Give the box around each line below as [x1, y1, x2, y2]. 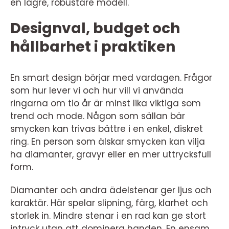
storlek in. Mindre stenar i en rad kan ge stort [10, 210, 206, 222]
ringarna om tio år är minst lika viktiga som [10, 97, 201, 109]
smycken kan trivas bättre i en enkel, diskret [10, 123, 203, 135]
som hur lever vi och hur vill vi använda [10, 84, 184, 97]
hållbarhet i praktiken [10, 37, 175, 57]
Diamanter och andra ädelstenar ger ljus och [10, 184, 212, 196]
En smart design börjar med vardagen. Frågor [10, 72, 212, 84]
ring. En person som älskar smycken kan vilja [10, 135, 205, 148]
